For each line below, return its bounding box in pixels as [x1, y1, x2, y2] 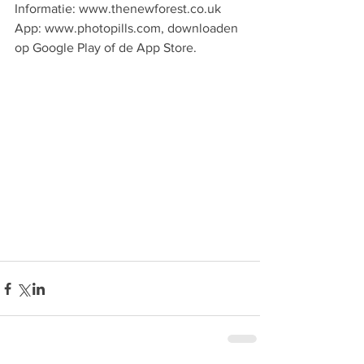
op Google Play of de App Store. [15, 41, 200, 54]
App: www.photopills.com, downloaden [15, 21, 241, 35]
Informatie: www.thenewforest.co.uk [15, 2, 221, 15]
